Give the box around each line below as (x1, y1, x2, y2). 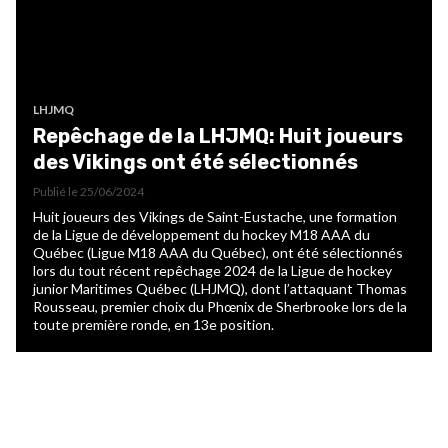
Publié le (33, 183, 80, 199)
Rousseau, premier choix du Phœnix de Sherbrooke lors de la (33, 297, 407, 315)
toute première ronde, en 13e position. (33, 315, 274, 333)
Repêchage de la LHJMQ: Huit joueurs (33, 123, 403, 148)
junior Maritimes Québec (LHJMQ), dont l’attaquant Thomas (33, 279, 407, 297)
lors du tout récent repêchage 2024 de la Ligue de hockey (33, 261, 392, 279)
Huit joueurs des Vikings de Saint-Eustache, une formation (33, 207, 397, 225)
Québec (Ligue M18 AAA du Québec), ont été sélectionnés (33, 243, 403, 261)
